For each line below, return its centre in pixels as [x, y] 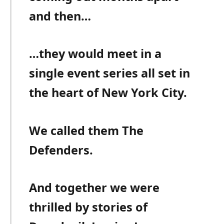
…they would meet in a [95, 54]
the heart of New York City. [108, 93]
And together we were [94, 187]
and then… [60, 16]
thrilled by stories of [88, 207]
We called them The [86, 130]
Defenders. [61, 150]
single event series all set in [110, 73]
